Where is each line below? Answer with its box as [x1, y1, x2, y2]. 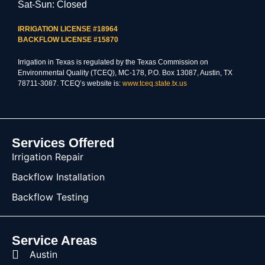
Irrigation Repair [12, 150, 83, 163]
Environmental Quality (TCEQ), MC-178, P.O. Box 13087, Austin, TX [18, 68, 232, 77]
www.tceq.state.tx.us [122, 79, 187, 88]
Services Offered [12, 135, 114, 150]
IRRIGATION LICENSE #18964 [18, 24, 118, 33]
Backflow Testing [12, 190, 89, 203]
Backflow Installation [12, 170, 105, 183]
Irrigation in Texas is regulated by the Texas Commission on [18, 57, 208, 66]
